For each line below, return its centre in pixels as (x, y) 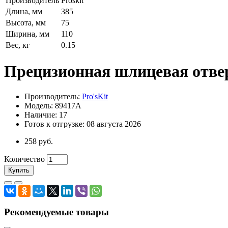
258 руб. (39, 141)
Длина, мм (24, 11)
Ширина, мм (27, 34)
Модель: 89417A (53, 105)
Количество (24, 159)
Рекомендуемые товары (56, 212)
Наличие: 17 (46, 115)
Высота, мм (26, 23)
